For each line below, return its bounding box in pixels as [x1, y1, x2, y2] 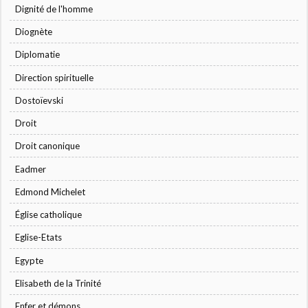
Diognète [15, 26, 53, 38]
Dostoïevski [15, 94, 64, 106]
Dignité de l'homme [15, 3, 93, 14]
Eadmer [15, 163, 47, 175]
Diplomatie [15, 49, 60, 60]
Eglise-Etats [15, 232, 63, 243]
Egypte [15, 254, 44, 266]
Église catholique [15, 209, 82, 221]
